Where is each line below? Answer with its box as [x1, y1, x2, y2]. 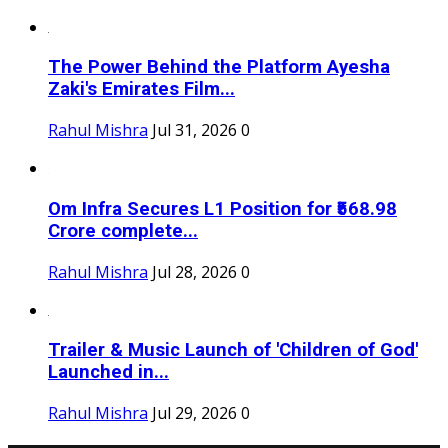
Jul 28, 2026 [152, 260, 237, 283]
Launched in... [48, 361, 169, 384]
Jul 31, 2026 [152, 119, 237, 142]
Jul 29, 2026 [152, 402, 237, 425]
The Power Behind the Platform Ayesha [48, 56, 390, 79]
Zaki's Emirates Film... [48, 78, 235, 101]
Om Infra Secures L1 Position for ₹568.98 [48, 197, 397, 220]
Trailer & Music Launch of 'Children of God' [48, 339, 418, 362]
